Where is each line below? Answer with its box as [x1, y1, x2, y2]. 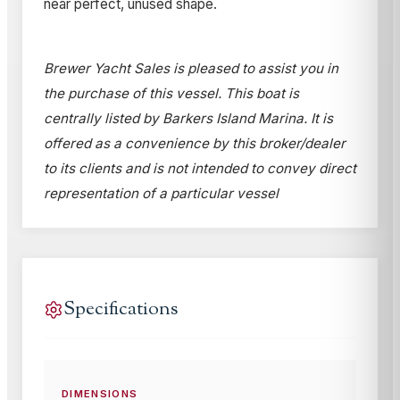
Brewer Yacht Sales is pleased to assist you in [44, 60, 338, 78]
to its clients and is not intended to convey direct [44, 160, 356, 178]
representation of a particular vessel [44, 185, 279, 203]
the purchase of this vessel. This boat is [44, 85, 299, 103]
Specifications [63, 296, 178, 324]
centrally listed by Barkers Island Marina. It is [44, 110, 333, 128]
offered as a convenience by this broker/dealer [44, 135, 346, 153]
